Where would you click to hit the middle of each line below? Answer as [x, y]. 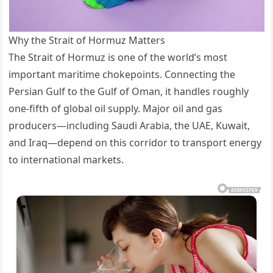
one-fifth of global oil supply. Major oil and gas [116, 108]
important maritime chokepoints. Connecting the [122, 74]
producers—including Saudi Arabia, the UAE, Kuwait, [129, 125]
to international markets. [66, 159]
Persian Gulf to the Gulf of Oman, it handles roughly [129, 91]
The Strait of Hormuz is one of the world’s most [118, 57]
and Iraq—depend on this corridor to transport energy [135, 142]
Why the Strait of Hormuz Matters [87, 40]
